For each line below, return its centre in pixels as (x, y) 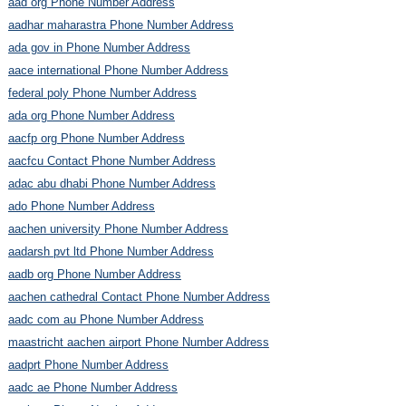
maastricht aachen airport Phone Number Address (138, 342)
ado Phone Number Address (81, 206)
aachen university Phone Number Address (118, 228)
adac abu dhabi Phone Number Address (111, 183)
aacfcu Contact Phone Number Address (111, 160)
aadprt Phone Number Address (88, 364)
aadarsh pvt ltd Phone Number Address (111, 251)
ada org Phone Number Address (91, 115)
